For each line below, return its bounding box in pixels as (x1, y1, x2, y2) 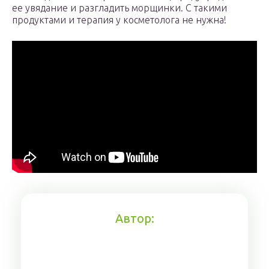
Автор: (115, 211, 154, 225)
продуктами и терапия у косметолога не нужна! (12, 14, 226, 25)
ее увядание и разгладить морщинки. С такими (12, 2, 227, 13)
